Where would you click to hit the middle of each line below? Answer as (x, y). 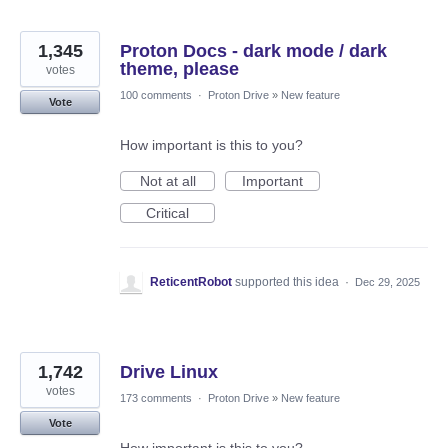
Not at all (167, 181)
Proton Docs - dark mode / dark (253, 51)
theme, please (179, 69)
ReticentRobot (191, 282)
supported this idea (288, 282)
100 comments (156, 95)
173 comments (156, 398)
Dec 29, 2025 (387, 282)
